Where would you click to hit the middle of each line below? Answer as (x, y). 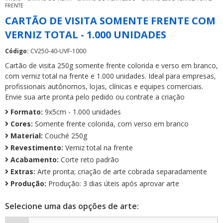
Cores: (22, 124)
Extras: (23, 171)
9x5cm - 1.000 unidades (82, 112)
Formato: (27, 112)
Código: (17, 51)
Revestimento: (37, 148)
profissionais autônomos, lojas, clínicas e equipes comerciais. (104, 86)
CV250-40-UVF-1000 (57, 51)
